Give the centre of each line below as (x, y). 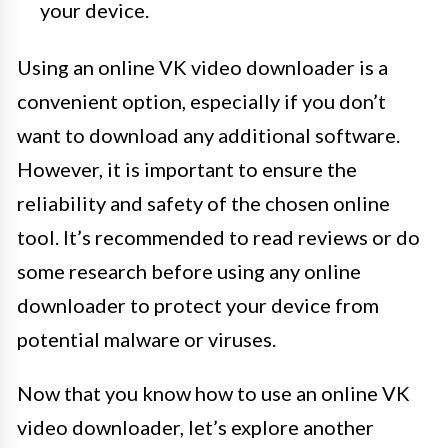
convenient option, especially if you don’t (201, 101)
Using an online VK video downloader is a (202, 67)
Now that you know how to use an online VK (213, 393)
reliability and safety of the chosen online (203, 203)
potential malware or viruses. (146, 339)
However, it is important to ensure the (187, 169)
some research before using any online (189, 271)
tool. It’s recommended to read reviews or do (218, 237)
